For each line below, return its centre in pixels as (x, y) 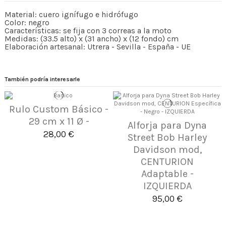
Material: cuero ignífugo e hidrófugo (71, 14)
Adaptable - (167, 174)
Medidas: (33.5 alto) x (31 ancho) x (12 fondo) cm (92, 38)
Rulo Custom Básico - (59, 109)
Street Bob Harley (167, 137)
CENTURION (167, 161)
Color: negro (27, 22)
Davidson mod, (167, 149)
